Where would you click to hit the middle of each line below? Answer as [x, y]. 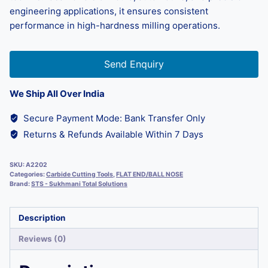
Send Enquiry [134, 64]
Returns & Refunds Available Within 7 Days [112, 134]
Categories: [28, 174]
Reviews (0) [42, 239]
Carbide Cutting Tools [80, 174]
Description [42, 217]
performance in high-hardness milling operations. [115, 25]
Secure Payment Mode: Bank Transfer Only [113, 118]
